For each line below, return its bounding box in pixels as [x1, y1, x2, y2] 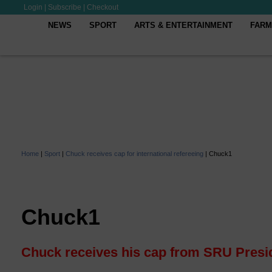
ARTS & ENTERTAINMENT [134, 21, 233, 30]
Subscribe [48, 3, 81, 12]
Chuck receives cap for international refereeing [66, 150, 203, 157]
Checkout [87, 3, 118, 12]
